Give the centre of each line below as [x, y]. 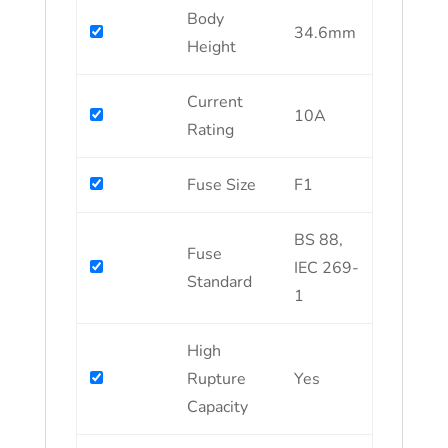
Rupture [217, 379]
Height [212, 47]
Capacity [218, 407]
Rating [211, 130]
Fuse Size [222, 185]
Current [215, 102]
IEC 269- [327, 268]
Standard [220, 282]
